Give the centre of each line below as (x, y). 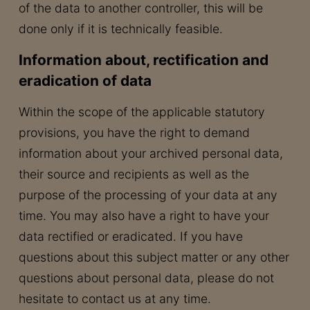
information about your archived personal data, (151, 153)
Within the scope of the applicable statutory (142, 112)
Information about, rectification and (143, 60)
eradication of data (85, 81)
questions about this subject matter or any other (154, 257)
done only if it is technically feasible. (120, 29)
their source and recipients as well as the (134, 174)
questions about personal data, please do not (146, 278)
